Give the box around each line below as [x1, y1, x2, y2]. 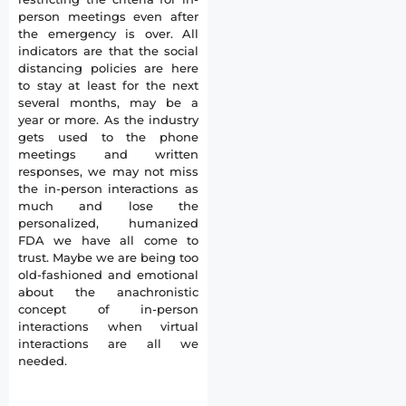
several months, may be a [18, 95, 199, 110]
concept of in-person [18, 302, 199, 316]
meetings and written [18, 147, 199, 161]
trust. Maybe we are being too [18, 250, 199, 265]
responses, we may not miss [18, 164, 199, 179]
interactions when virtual [18, 319, 199, 333]
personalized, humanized [18, 216, 199, 230]
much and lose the [18, 198, 199, 213]
